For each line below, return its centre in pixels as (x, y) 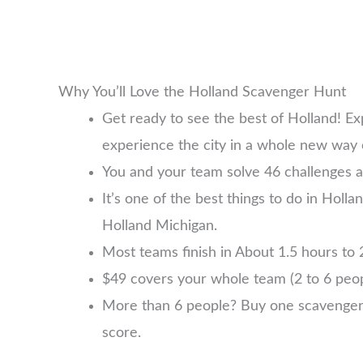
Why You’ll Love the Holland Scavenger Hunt (202, 93)
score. (122, 333)
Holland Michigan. (160, 226)
